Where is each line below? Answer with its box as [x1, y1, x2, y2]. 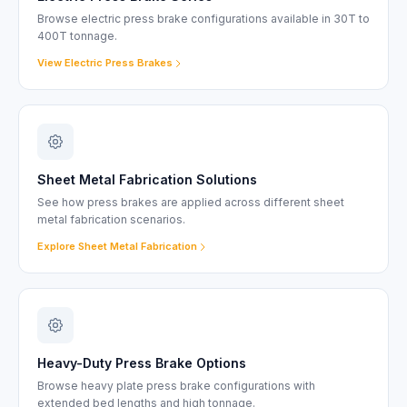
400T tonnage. [37, 29, 117, 43]
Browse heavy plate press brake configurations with [37, 379, 315, 392]
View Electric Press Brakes [37, 56, 173, 69]
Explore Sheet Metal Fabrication [37, 240, 197, 253]
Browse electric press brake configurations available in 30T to [37, 12, 370, 25]
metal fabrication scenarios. [37, 213, 185, 226]
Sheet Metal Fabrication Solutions [37, 172, 257, 187]
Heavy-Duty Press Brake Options [37, 355, 246, 371]
